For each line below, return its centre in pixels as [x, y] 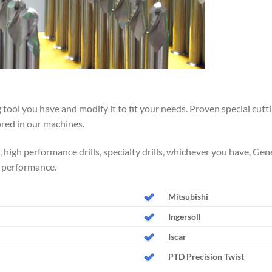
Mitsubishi [188, 196]
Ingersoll [184, 216]
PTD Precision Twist [206, 257]
